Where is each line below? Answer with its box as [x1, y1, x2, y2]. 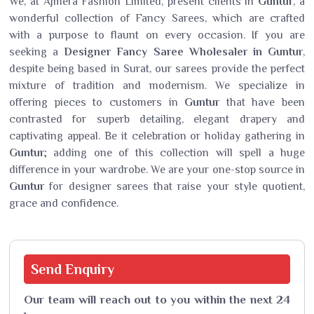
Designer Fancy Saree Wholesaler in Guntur [64, 46, 303, 58]
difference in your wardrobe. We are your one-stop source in [9, 163, 305, 176]
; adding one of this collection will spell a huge [44, 146, 305, 159]
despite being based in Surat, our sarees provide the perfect [9, 62, 305, 75]
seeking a [9, 46, 64, 58]
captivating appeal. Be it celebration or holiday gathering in [9, 130, 305, 142]
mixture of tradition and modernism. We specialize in [9, 79, 305, 92]
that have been [219, 96, 305, 109]
